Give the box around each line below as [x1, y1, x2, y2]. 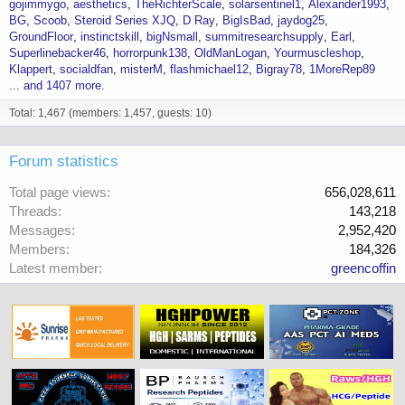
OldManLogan [194, 46, 267, 61]
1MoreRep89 [309, 62, 375, 77]
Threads [9, 203, 58, 220]
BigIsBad [222, 14, 270, 28]
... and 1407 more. [9, 79, 105, 93]
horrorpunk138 [113, 46, 187, 61]
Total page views [9, 184, 107, 201]
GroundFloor [9, 30, 73, 44]
